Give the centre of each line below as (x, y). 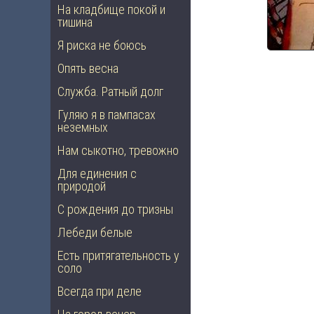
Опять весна (88, 68)
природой (82, 186)
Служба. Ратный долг (110, 91)
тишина (75, 22)
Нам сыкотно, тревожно (118, 150)
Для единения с (97, 173)
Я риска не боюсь (102, 45)
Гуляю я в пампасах (107, 115)
